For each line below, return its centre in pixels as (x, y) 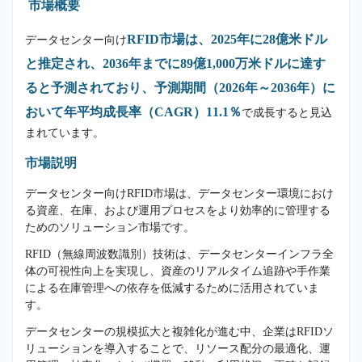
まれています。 (65, 133)
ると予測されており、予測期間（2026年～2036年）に (180, 87)
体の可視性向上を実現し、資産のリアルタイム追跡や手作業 (178, 271)
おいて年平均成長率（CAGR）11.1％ (133, 112)
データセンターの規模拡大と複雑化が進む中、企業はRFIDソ (179, 331)
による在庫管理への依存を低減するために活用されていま (172, 288)
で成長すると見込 (287, 112)
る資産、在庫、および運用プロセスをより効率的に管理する (178, 210)
